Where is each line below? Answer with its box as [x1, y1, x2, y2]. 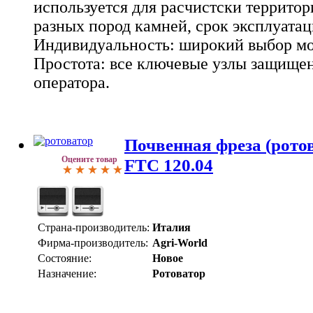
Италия [152, 221, 191, 234]
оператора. [34, 73, 110, 92]
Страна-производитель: [38, 221, 150, 234]
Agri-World [152, 237, 208, 249]
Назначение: [38, 268, 96, 280]
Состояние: [38, 252, 92, 265]
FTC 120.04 [124, 155, 213, 175]
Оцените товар [61, 154, 117, 165]
